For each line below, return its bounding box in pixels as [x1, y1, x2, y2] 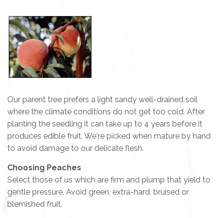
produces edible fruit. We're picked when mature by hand [7, 131, 211, 141]
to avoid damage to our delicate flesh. [7, 143, 144, 153]
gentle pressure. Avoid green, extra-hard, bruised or [7, 187, 189, 197]
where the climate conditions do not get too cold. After [7, 107, 205, 116]
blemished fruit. [7, 199, 62, 209]
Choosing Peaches [7, 163, 83, 172]
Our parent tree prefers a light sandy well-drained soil [7, 94, 198, 104]
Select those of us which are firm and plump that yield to [7, 175, 210, 184]
